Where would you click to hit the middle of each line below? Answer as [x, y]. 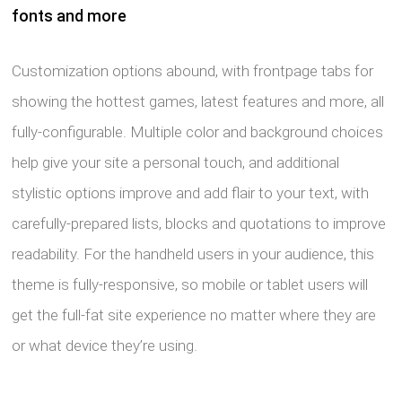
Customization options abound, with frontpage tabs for [193, 71]
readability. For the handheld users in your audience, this [193, 254]
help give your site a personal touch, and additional [176, 162]
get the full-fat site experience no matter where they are [194, 315]
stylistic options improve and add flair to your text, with [191, 193]
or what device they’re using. [105, 345]
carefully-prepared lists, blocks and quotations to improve [199, 223]
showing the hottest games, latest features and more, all [198, 101]
